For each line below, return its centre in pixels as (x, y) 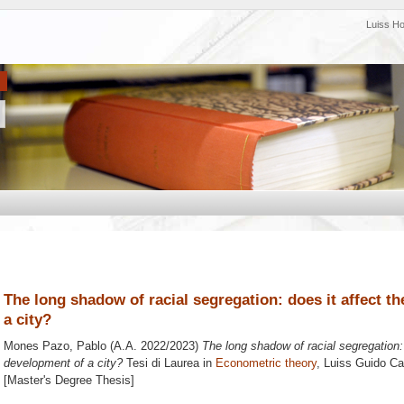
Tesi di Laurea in (169, 363)
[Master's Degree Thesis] (69, 381)
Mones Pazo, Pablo (55, 346)
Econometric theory (266, 363)
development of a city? (63, 363)
